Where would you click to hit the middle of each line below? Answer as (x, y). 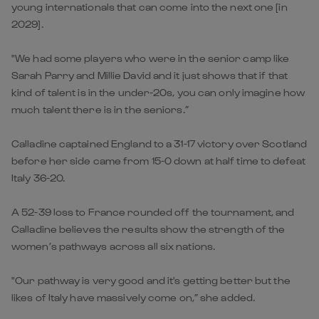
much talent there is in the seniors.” (100, 109)
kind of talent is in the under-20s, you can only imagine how (158, 92)
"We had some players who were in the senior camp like (151, 58)
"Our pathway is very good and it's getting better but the (151, 280)
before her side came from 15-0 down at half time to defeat (158, 160)
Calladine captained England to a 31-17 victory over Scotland (159, 143)
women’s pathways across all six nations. (114, 246)
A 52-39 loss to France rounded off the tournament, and (153, 211)
